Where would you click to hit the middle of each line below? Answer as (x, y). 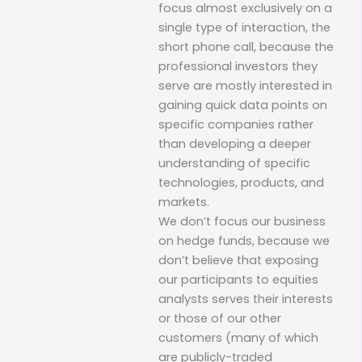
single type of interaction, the (244, 27)
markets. (184, 202)
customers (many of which (238, 337)
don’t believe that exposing (238, 260)
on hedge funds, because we (244, 240)
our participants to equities (238, 279)
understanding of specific (234, 163)
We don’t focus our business (242, 221)
